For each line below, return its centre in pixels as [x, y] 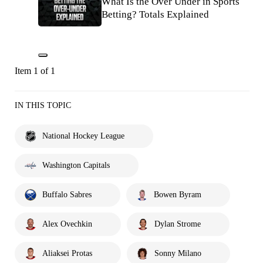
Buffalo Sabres [67, 194]
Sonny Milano [178, 253]
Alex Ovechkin [67, 224]
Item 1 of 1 [35, 70]
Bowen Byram [178, 194]
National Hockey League [83, 136]
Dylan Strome [178, 224]
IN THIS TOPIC [43, 105]
